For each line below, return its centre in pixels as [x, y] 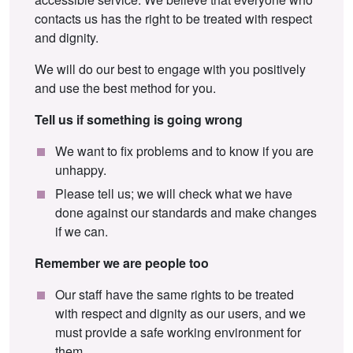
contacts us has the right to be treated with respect [173, 18]
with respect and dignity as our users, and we [180, 313]
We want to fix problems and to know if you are [184, 150]
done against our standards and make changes [186, 212]
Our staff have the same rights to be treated [175, 294]
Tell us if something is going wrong [139, 119]
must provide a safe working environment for [178, 332]
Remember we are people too [122, 262]
